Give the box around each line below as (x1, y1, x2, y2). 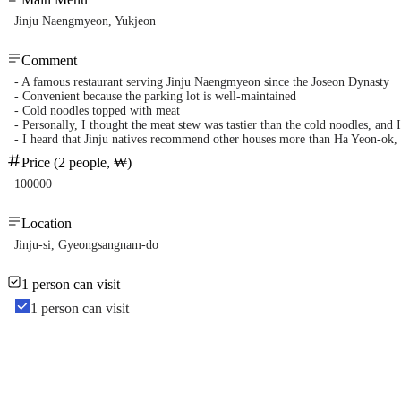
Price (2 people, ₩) (21, 155, 132, 171)
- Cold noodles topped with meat (14, 104, 180, 118)
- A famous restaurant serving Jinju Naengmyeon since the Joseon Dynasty (14, 75, 389, 90)
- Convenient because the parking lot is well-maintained (14, 90, 296, 104)
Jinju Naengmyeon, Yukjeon (14, 14, 156, 29)
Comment (21, 53, 77, 69)
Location (21, 216, 72, 232)
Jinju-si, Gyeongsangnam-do (14, 238, 158, 252)
